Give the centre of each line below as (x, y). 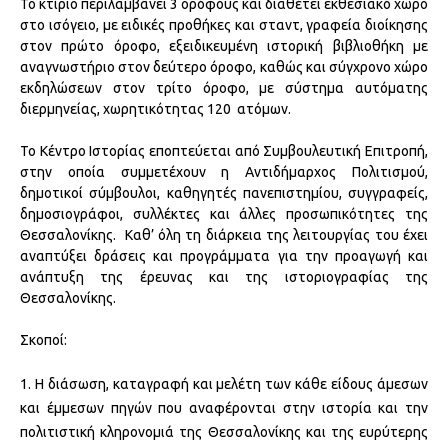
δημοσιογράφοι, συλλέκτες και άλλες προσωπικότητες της (224, 213)
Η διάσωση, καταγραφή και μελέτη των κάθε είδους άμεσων (231, 383)
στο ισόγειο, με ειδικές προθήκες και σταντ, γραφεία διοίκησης (224, 24)
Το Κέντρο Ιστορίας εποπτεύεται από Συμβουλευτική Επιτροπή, (224, 150)
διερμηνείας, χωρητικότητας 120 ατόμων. (155, 108)
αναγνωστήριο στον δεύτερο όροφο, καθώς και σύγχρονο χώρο (224, 66)
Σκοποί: (43, 339)
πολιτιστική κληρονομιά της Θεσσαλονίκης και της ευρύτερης (224, 431)
